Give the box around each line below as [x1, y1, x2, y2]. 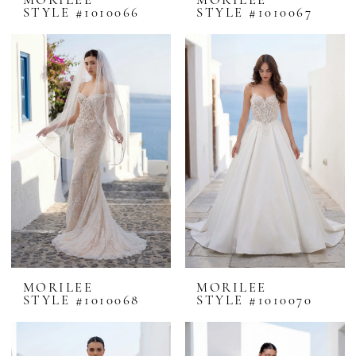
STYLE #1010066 [22, 6, 140, 20]
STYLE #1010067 [196, 6, 313, 20]
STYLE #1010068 [22, 293, 140, 308]
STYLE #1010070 [196, 293, 313, 308]
